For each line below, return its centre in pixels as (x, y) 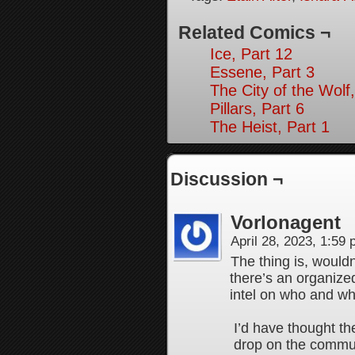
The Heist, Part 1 (270, 127)
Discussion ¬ (227, 179)
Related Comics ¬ (254, 32)
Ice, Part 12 (251, 54)
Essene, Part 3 (262, 72)
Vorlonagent (286, 222)
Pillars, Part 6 (257, 109)
